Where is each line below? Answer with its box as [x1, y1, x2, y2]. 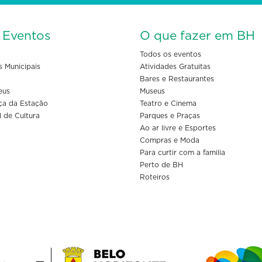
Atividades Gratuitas [140, 63, 211, 71]
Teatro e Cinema [140, 100, 196, 108]
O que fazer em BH [140, 30, 255, 43]
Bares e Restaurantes [140, 75, 214, 83]
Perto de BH [140, 161, 183, 169]
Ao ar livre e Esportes [140, 125, 216, 132]
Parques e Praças [140, 112, 200, 120]
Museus [140, 88, 165, 95]
